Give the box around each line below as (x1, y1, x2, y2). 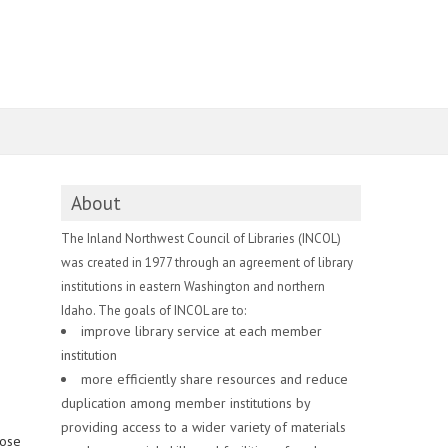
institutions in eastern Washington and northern (61, 278, 325, 295)
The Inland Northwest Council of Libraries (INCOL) (61, 230, 341, 247)
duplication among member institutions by (61, 394, 310, 412)
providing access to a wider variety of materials (61, 418, 346, 436)
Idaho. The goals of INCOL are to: (61, 302, 246, 319)
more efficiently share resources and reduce (81, 370, 348, 388)
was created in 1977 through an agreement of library (61, 254, 353, 271)
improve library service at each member (81, 322, 322, 340)
